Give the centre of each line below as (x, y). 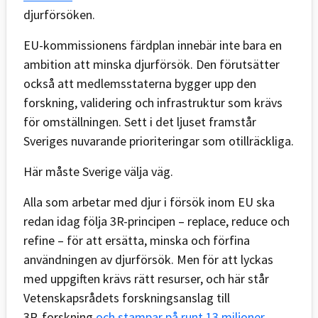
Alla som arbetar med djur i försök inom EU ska (149, 202)
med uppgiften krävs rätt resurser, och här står (146, 278)
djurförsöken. (59, 14)
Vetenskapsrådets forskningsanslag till (127, 297)
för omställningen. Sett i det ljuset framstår (140, 121)
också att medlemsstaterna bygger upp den (140, 83)
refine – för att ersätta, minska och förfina (137, 240)
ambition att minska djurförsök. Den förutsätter (152, 64)
